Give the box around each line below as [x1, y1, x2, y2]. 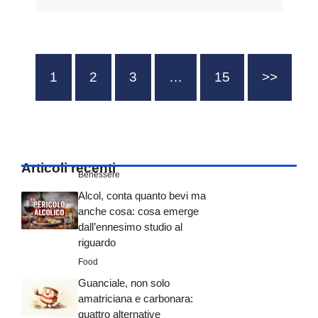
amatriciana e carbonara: [78, 292, 193, 305]
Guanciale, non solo [78, 277, 170, 290]
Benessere [78, 170, 120, 180]
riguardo [78, 236, 116, 249]
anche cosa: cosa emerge [78, 205, 199, 218]
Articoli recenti [21, 160, 116, 176]
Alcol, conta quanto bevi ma [78, 190, 206, 202]
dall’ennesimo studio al [78, 221, 182, 234]
